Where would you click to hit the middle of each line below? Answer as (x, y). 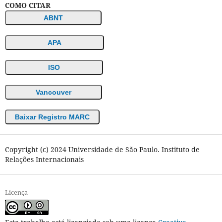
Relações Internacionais (44, 160)
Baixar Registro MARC (52, 117)
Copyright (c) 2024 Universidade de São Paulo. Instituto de (102, 150)
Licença (16, 193)
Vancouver (53, 92)
